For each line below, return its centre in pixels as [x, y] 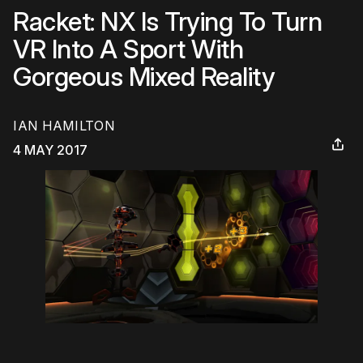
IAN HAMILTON [64, 126]
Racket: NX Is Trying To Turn [167, 21]
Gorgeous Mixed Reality [144, 77]
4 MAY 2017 [50, 150]
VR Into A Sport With [128, 49]
